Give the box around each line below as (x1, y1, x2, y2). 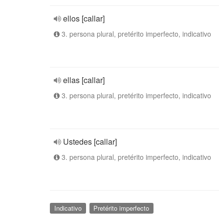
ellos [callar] (63, 13, 105, 24)
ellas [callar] (63, 74, 105, 86)
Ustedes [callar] (63, 136, 117, 147)
